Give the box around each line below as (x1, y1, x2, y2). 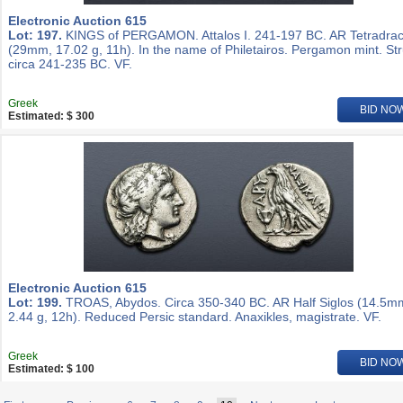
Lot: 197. (8, 28, 62, 42)
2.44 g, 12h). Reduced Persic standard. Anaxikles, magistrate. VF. (8, 309, 381, 324)
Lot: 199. (8, 295, 62, 309)
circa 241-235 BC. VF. (8, 57, 132, 71)
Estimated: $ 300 (8, 110, 94, 122)
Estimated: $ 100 (8, 363, 94, 375)
